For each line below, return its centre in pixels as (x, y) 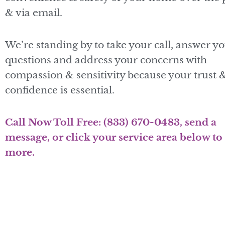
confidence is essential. (60, 90)
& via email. (35, 13)
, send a (198, 123)
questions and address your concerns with (106, 60)
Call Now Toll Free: (54, 123)
